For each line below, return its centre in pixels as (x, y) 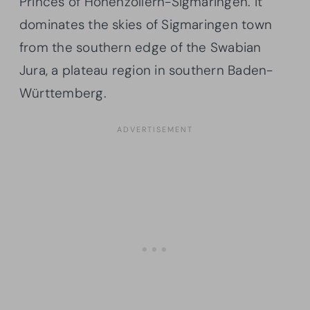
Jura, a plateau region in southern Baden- (146, 71)
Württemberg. (63, 93)
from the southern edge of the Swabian (140, 48)
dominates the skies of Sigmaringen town (146, 25)
